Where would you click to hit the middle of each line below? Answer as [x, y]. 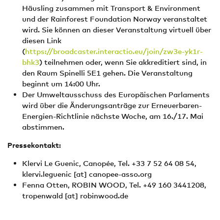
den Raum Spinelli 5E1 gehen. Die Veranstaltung [107, 73]
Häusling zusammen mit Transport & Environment [111, 8]
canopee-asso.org [120, 174]
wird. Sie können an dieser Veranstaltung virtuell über [117, 29]
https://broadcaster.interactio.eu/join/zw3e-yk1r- [114, 51]
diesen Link [42, 40]
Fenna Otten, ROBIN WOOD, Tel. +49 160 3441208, [114, 185]
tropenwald [42, 195]
